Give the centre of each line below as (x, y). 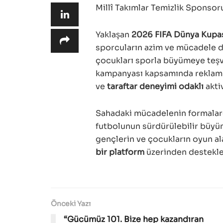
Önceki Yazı (71, 203)
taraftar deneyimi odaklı (155, 86)
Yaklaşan (113, 34)
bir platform (120, 152)
